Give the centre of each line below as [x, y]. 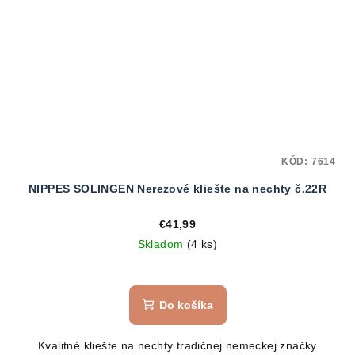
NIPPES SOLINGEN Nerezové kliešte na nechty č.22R [177, 188]
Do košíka [186, 305]
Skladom [162, 244]
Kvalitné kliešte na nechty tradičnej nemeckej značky [177, 345]
